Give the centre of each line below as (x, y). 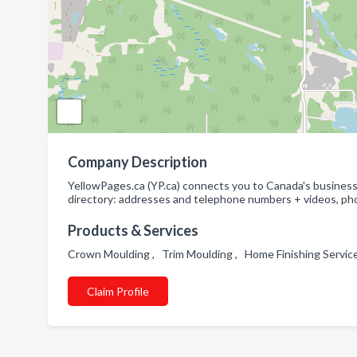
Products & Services (133, 230)
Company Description (137, 162)
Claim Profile (118, 291)
